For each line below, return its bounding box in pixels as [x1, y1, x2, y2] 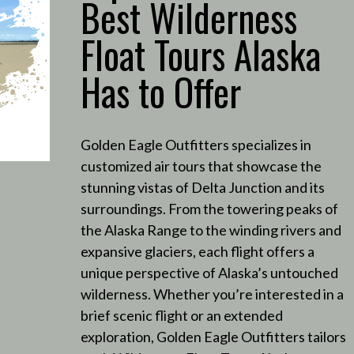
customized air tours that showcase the [80, 156, 322, 175]
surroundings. [80, 199, 166, 217]
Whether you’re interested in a [153, 284, 344, 303]
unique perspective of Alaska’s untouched [80, 263, 338, 281]
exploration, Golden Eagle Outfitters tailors [80, 327, 346, 345]
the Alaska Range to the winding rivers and [80, 220, 341, 239]
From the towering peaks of [168, 199, 338, 217]
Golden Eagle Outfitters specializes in [80, 135, 311, 153]
